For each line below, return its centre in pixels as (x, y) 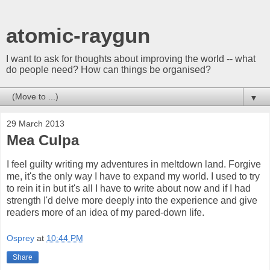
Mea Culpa (43, 140)
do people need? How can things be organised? (108, 70)
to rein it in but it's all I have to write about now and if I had (129, 188)
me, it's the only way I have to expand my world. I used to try (133, 176)
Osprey (20, 238)
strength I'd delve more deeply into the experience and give (132, 200)
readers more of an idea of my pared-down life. (105, 212)
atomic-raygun (78, 36)
